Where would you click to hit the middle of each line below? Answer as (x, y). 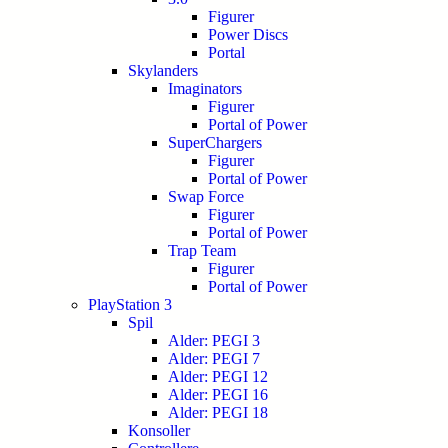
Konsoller (159, 430)
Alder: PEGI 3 (214, 340)
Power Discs (248, 34)
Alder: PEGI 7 (214, 358)
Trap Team (202, 250)
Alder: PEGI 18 (218, 412)
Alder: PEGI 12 (218, 376)
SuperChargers (215, 142)
